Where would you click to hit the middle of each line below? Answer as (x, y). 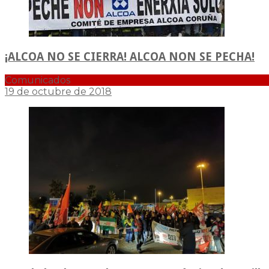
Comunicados (38, 80)
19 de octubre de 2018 (58, 91)
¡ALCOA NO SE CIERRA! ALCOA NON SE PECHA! (130, 56)
